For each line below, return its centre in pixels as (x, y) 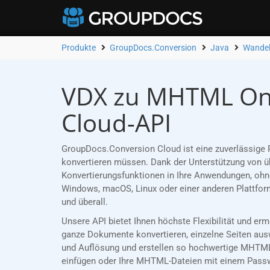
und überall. (85, 202)
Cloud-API (116, 123)
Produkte (79, 48)
